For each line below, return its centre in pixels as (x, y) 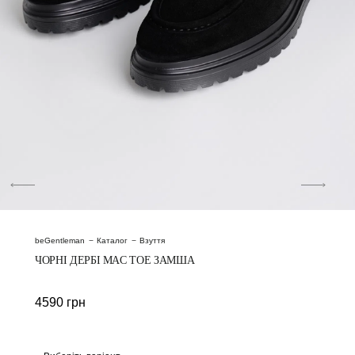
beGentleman (60, 240)
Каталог (112, 240)
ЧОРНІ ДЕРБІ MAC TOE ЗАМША (115, 260)
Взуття (152, 240)
